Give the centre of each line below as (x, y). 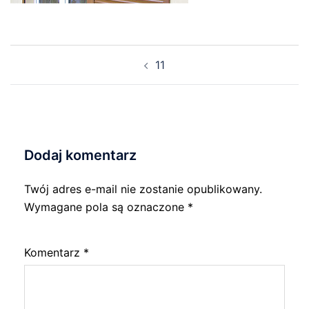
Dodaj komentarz (80, 155)
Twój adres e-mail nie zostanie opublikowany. (143, 189)
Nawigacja (51, 53)
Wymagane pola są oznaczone (106, 207)
